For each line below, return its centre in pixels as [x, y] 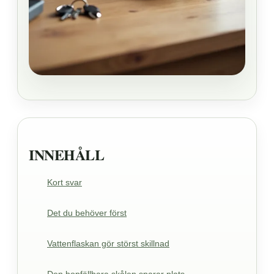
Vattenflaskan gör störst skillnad [108, 243]
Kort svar [65, 182]
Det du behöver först [87, 213]
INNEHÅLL [67, 154]
